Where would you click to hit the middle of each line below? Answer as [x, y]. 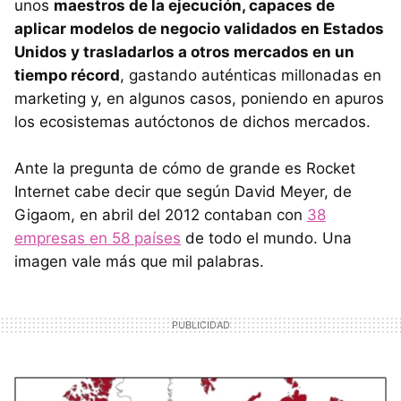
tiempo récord [67, 76]
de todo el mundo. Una [266, 239]
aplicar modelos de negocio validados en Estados [199, 29]
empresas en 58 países [98, 239]
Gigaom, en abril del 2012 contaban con [161, 215]
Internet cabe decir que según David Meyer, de [183, 192]
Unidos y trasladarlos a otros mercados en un [184, 52]
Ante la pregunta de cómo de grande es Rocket [185, 169]
